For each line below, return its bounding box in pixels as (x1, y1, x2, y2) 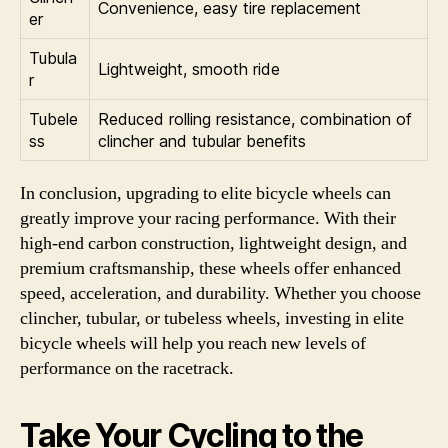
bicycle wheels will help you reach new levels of (20, 331, 366, 355)
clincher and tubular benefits (98, 130, 306, 151)
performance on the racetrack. (20, 356, 234, 380)
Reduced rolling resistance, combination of (98, 108, 412, 129)
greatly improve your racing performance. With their (20, 206, 396, 230)
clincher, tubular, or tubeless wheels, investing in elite (20, 306, 404, 330)
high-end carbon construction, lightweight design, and (20, 231, 407, 255)
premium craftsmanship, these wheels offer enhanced (20, 256, 401, 280)
